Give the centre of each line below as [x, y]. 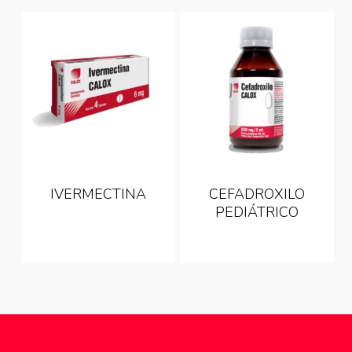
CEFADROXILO [257, 194]
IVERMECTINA [99, 194]
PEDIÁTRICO [257, 213]
